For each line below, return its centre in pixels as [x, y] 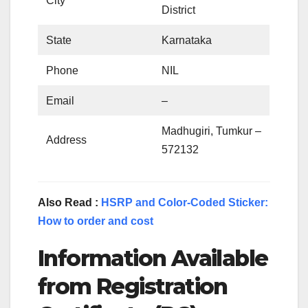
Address [67, 140]
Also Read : [69, 203]
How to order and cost [96, 221]
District [179, 10]
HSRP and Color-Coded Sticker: [185, 203]
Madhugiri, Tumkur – [212, 131]
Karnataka [187, 41]
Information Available [153, 258]
